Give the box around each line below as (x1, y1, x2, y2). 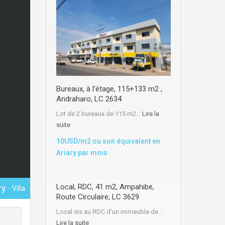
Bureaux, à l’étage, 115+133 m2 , (56, 84, 162, 93)
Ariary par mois (56, 148, 107, 157)
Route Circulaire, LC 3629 (56, 192, 139, 201)
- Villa (8, 184, 25, 192)
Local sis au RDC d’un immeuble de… (56, 207, 163, 215)
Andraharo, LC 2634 (56, 94, 122, 103)
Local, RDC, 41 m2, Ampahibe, (56, 182, 154, 191)
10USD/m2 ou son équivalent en (56, 137, 160, 145)
